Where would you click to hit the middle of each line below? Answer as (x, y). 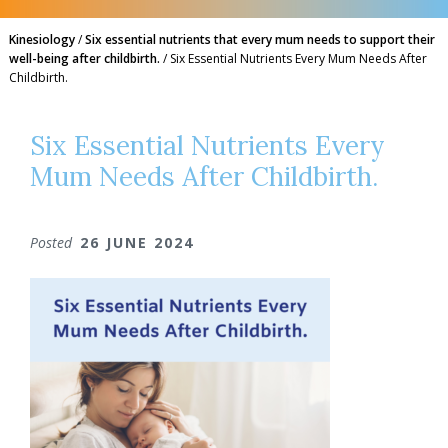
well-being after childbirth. (84, 58)
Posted (53, 242)
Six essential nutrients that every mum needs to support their (259, 39)
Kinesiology (41, 39)
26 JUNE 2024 (137, 242)
